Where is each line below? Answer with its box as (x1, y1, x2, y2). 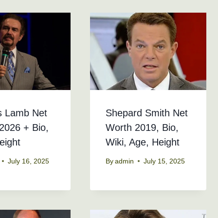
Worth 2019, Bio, (105, 122, 179, 133)
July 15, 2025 (143, 157, 185, 165)
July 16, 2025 (8, 157, 50, 165)
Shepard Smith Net (105, 108, 188, 119)
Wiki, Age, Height (105, 137, 180, 148)
